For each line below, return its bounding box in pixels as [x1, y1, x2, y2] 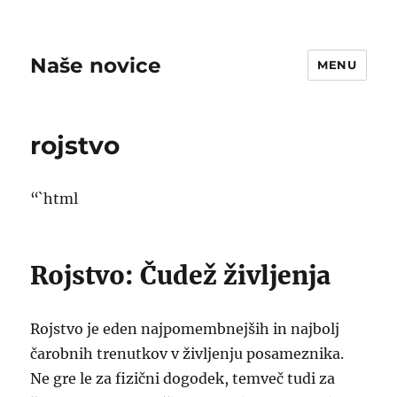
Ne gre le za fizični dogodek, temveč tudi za [30, 370, 336, 387]
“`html [30, 190, 79, 207]
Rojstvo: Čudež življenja [30, 260, 331, 292]
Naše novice [30, 52, 162, 78]
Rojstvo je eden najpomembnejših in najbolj [30, 320, 340, 338]
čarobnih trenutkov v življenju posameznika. [30, 345, 345, 362]
